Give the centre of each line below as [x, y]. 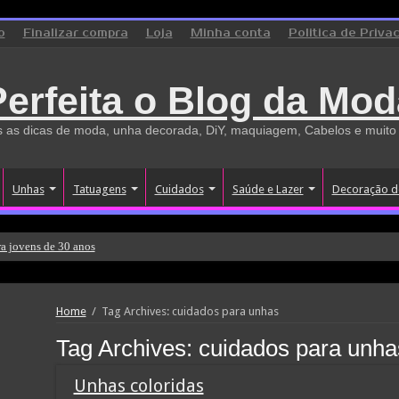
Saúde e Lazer [268, 189]
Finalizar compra [75, 33]
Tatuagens [99, 189]
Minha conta [230, 33]
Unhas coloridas [138, 386]
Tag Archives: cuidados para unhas [190, 311]
